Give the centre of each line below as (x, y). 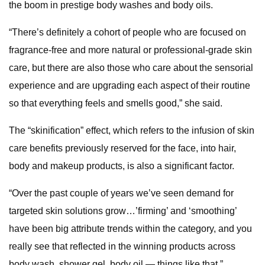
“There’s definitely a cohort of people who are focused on (127, 32)
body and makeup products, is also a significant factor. (122, 166)
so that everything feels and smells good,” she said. (116, 103)
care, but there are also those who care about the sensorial (131, 68)
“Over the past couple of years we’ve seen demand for (121, 193)
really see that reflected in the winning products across (122, 246)
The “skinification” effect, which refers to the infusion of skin (132, 130)
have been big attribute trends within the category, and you (130, 229)
